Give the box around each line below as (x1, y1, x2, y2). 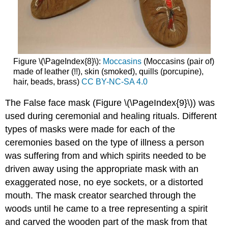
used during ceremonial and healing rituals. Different (5, 110, 217, 121)
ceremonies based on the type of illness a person (5, 137, 205, 148)
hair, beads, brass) (13, 77, 81, 87)
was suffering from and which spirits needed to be (5, 150, 207, 161)
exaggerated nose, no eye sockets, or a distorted (5, 177, 204, 187)
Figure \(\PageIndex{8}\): (13, 57, 103, 66)
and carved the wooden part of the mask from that (5, 216, 208, 227)
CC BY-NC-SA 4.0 (81, 77, 148, 87)
